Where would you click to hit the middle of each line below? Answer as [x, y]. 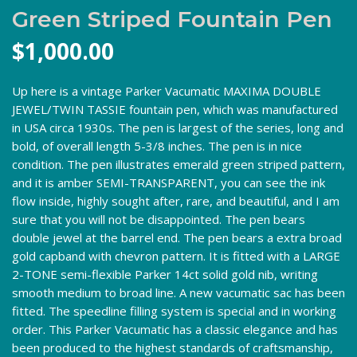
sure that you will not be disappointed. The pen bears [159, 219]
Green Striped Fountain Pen [172, 19]
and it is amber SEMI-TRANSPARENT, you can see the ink [169, 182]
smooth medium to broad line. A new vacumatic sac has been [178, 292]
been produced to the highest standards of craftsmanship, [173, 347]
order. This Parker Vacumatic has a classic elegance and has [175, 329]
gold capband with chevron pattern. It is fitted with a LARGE [176, 255]
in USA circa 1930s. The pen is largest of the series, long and [178, 127]
